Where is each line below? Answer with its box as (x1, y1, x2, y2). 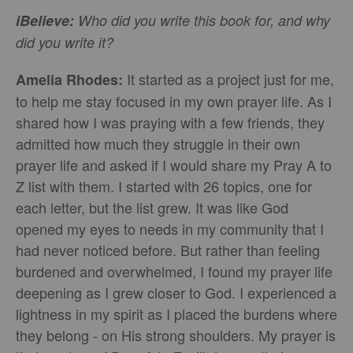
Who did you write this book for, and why (78, 10, 330, 31)
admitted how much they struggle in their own (16, 133, 300, 154)
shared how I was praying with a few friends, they (16, 112, 325, 133)
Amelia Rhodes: (16, 69, 123, 91)
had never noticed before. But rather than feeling (16, 240, 320, 261)
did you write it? (16, 32, 113, 53)
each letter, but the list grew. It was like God (16, 197, 288, 218)
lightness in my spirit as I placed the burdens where (16, 303, 337, 325)
